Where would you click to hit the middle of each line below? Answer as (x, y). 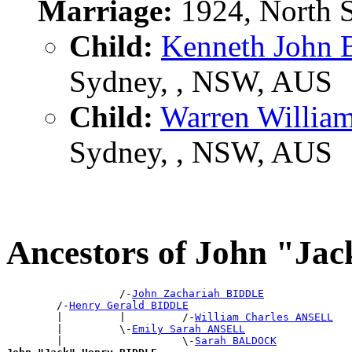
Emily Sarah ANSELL (189, 328)
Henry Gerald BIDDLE (129, 305)
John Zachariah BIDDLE (198, 293)
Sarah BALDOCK (236, 340)
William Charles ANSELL (264, 317)
